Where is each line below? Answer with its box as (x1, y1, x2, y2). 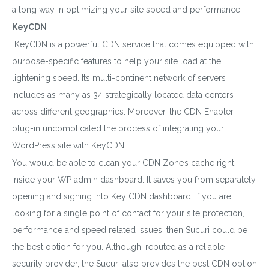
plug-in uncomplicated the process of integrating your (12, 123, 224, 133)
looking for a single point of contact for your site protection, (12, 208, 244, 218)
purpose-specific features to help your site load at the (12, 56, 221, 66)
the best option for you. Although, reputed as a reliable (12, 241, 225, 252)
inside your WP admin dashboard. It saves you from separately (12, 174, 256, 184)
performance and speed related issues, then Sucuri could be (12, 225, 247, 235)
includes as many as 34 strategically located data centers (12, 89, 234, 100)
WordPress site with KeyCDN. (12, 140, 126, 150)
